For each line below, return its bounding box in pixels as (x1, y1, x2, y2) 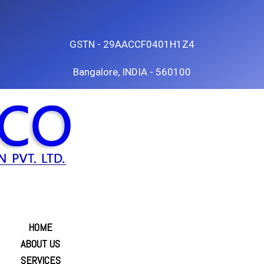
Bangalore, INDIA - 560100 (73, 66, 191, 78)
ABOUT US (21, 237, 60, 250)
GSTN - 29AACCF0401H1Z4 (70, 38, 194, 50)
